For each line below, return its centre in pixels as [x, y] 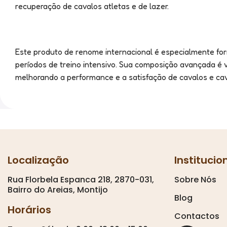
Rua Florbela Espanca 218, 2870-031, [81, 179]
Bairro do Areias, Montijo [58, 190]
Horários [29, 210]
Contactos [197, 216]
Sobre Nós [195, 179]
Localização [38, 160]
